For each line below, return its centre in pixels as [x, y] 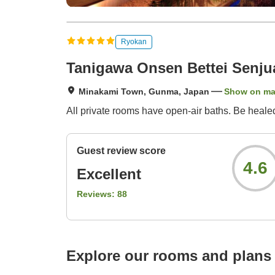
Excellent [109, 174]
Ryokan [134, 41]
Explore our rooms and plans [169, 256]
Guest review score [121, 151]
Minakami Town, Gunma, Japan [144, 92]
